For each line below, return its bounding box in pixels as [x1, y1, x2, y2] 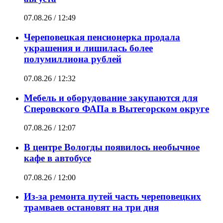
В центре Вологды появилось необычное [24, 142, 200, 152]
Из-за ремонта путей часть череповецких [24, 191, 201, 202]
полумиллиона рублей [24, 54, 121, 65]
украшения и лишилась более [24, 43, 153, 54]
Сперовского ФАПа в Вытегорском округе [24, 103, 209, 114]
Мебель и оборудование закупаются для [24, 92, 198, 103]
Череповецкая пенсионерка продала [24, 32, 180, 43]
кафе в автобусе [24, 153, 91, 163]
